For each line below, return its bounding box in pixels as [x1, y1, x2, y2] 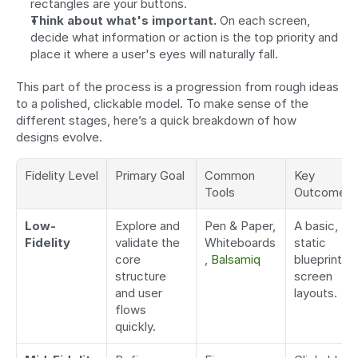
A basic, [294, 218, 338, 234]
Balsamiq [211, 252, 261, 268]
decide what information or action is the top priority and [30, 30, 338, 46]
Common [205, 168, 255, 184]
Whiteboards [205, 235, 276, 251]
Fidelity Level [25, 168, 98, 184]
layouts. [294, 285, 337, 301]
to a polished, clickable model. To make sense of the [16, 96, 308, 112]
